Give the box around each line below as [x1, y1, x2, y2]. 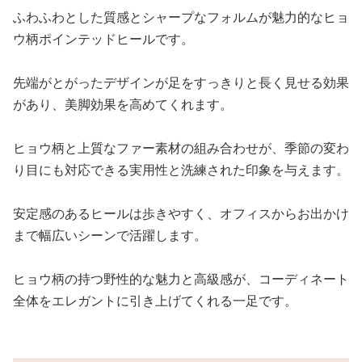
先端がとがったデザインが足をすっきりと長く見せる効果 [13, 74, 349, 91]
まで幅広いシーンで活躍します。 [13, 226, 207, 244]
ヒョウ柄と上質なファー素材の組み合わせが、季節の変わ [13, 139, 349, 157]
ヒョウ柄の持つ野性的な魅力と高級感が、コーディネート [13, 270, 349, 288]
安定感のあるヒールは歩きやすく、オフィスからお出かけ [13, 204, 349, 222]
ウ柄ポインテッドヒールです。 [13, 30, 194, 48]
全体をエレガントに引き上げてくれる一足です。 [13, 292, 297, 309]
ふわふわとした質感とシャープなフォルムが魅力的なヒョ [13, 8, 349, 26]
